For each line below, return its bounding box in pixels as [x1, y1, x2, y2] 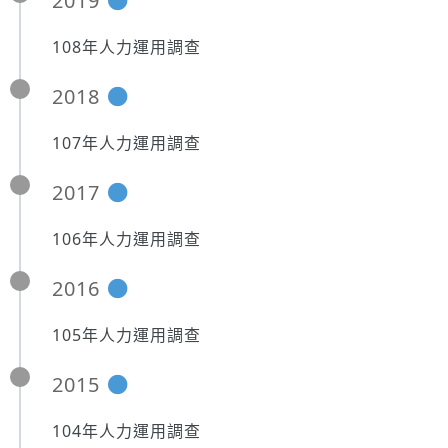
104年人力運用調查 [52, 420, 201, 442]
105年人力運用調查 [52, 324, 201, 346]
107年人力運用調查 [52, 132, 201, 154]
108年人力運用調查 [52, 36, 201, 58]
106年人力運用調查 [52, 228, 201, 250]
